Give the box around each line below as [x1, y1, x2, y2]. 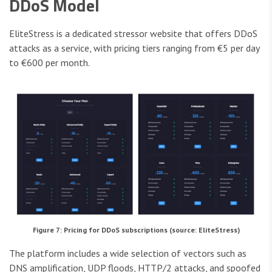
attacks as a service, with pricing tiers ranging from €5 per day [9, 42, 259, 55]
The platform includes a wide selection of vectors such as [9, 246, 246, 259]
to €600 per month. [9, 56, 90, 69]
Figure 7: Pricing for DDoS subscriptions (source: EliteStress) [32, 225, 240, 234]
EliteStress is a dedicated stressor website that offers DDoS [9, 27, 257, 40]
